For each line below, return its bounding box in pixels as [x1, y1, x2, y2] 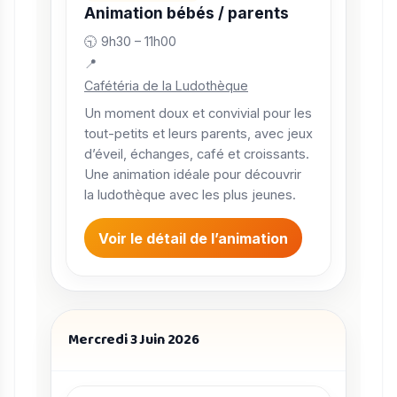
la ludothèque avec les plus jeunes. [84, 186, 296, 203]
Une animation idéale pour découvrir [84, 166, 301, 183]
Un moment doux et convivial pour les [84, 105, 312, 121]
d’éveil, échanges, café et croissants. [84, 145, 309, 162]
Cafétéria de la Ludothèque [84, 78, 248, 94]
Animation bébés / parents [84, 3, 289, 22]
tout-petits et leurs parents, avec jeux [84, 125, 313, 142]
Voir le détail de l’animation [98, 229, 288, 247]
